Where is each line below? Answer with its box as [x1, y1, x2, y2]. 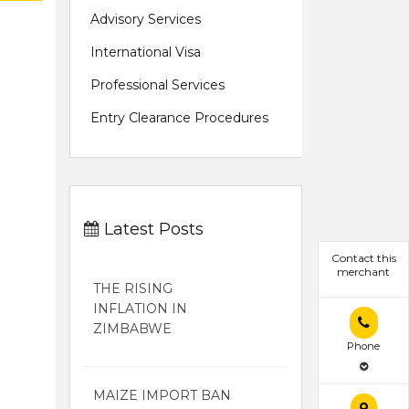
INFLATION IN [93, 299, 187, 317]
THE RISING [93, 279, 173, 297]
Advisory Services [90, 10, 201, 27]
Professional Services [90, 76, 225, 93]
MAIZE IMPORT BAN [93, 386, 231, 404]
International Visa [90, 43, 201, 60]
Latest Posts [100, 218, 204, 239]
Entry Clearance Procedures [90, 109, 268, 126]
